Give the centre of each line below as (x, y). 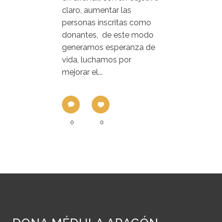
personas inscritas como (107, 23)
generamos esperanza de (109, 47)
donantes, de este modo (108, 35)
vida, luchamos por (97, 60)
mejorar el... (82, 72)
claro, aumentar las (97, 10)
